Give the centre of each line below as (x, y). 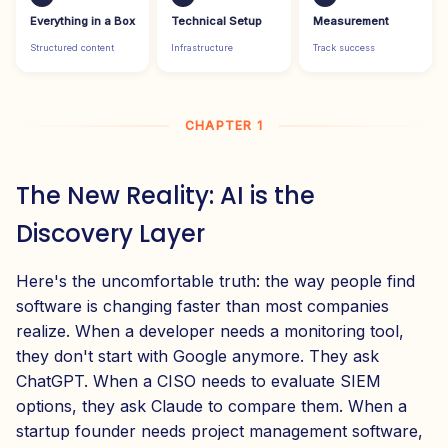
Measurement (350, 21)
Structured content (72, 48)
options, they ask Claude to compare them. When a (211, 406)
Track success (343, 48)
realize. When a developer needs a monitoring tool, (210, 331)
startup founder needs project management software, (219, 431)
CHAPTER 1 (224, 126)
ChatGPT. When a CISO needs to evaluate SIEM (198, 381)
